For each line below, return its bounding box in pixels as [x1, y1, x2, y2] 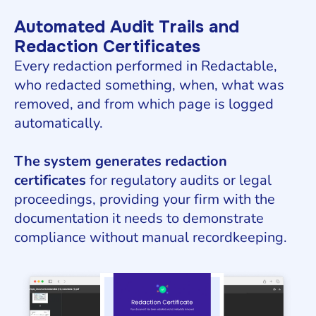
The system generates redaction [14, 152, 227, 171]
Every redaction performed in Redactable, [14, 56, 277, 76]
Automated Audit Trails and [14, 16, 239, 38]
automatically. [14, 114, 103, 133]
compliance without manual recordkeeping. [14, 228, 287, 248]
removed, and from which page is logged [14, 95, 274, 114]
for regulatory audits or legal [86, 171, 272, 190]
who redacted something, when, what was [14, 75, 284, 95]
